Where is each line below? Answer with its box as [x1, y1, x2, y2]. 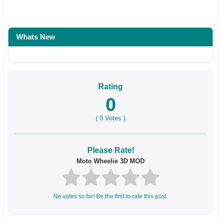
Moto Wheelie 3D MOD [76, 157, 145, 165]
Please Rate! [87, 146, 134, 154]
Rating [98, 82, 123, 91]
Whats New [16, 32, 55, 41]
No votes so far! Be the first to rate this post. [53, 193, 168, 200]
